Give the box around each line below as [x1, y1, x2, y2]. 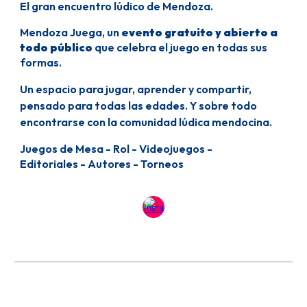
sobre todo [197, 99, 258, 112]
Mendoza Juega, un [20, 25, 122, 39]
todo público [20, 40, 93, 54]
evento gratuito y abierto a [121, 25, 278, 39]
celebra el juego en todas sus [116, 40, 268, 54]
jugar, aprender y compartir [106, 82, 249, 96]
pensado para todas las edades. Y [20, 99, 197, 112]
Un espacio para [20, 82, 106, 96]
